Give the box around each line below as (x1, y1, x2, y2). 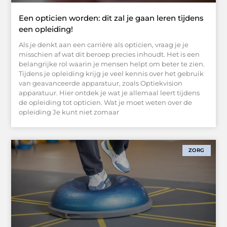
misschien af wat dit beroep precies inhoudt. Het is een (19, 50, 200, 58)
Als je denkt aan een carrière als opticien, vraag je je (19, 40, 189, 49)
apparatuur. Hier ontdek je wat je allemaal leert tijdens (19, 88, 200, 97)
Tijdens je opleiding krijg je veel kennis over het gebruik (19, 69, 204, 78)
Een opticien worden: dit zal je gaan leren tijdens (19, 13, 204, 23)
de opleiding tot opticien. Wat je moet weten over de (19, 98, 193, 106)
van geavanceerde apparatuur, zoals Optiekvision (19, 79, 183, 87)
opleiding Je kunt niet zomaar (19, 107, 120, 116)
